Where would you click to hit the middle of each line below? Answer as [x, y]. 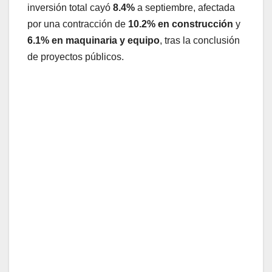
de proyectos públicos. [76, 57]
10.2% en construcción [181, 24]
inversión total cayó [70, 8]
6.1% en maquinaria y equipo [93, 41]
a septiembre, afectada [185, 8]
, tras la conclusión [200, 41]
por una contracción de [78, 24]
